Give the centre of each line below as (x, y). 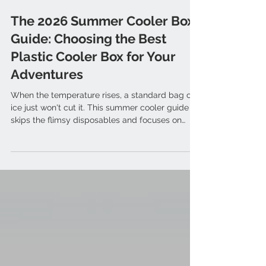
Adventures (47, 117)
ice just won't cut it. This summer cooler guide (100, 151)
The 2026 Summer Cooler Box (102, 64)
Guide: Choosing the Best (88, 82)
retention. (29, 188)
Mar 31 (21, 34)
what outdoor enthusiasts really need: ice (91, 175)
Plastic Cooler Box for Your (93, 99)
